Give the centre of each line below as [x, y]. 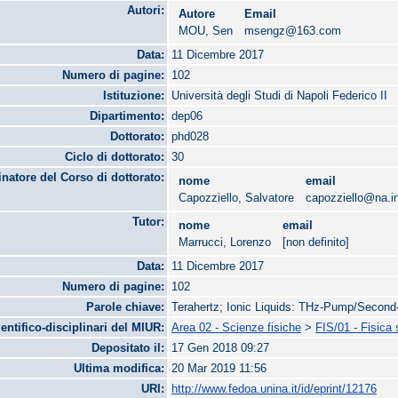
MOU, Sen [206, 31]
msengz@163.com [293, 31]
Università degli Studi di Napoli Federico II [280, 96]
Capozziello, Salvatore [237, 198]
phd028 [191, 137]
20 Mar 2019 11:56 [219, 369]
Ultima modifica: [119, 369]
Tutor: [149, 222]
